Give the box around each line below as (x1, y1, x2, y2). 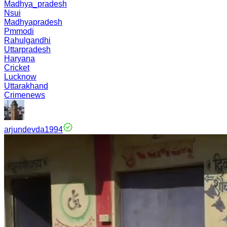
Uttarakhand (4, 82, 48, 90)
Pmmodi (4, 27, 34, 35)
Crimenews (4, 91, 45, 99)
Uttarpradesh (4, 45, 51, 54)
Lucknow (4, 72, 36, 81)
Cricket (4, 63, 29, 72)
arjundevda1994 (4, 125, 63, 134)
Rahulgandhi (4, 36, 51, 45)
